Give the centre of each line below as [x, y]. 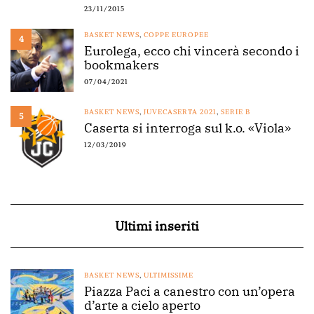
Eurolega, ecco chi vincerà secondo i [192, 51]
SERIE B [235, 112]
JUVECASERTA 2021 [180, 112]
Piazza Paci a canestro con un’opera [190, 291]
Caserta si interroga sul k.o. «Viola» [187, 128]
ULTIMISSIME [169, 275]
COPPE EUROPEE [176, 35]
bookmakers [122, 65]
